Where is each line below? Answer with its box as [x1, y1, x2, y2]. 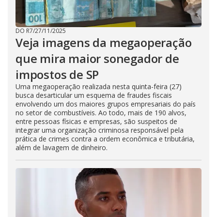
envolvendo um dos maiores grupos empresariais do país [15, 99, 196, 108]
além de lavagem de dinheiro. [15, 143, 108, 152]
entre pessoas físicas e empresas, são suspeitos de [15, 117, 177, 126]
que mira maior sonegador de [15, 50, 179, 66]
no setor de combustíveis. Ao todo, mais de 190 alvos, [15, 108, 186, 117]
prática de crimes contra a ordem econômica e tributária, [15, 134, 195, 143]
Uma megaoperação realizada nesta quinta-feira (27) [15, 82, 182, 91]
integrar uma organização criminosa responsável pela [15, 125, 184, 135]
